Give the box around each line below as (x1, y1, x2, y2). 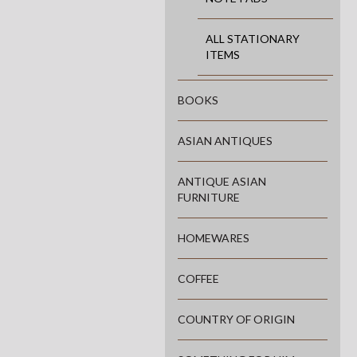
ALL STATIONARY (206, 32, 300, 46)
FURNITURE (178, 190, 240, 205)
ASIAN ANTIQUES (178, 134, 273, 148)
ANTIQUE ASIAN (178, 175, 266, 189)
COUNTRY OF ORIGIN (178, 312, 295, 327)
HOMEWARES (178, 231, 249, 245)
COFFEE (178, 272, 219, 286)
